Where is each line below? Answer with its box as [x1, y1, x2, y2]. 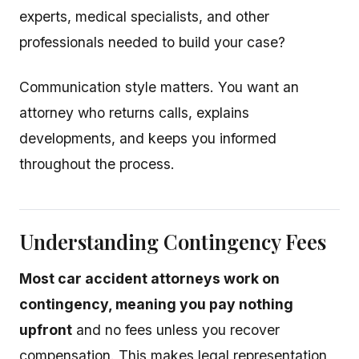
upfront [19, 321, 72, 338]
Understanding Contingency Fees [19, 228, 326, 255]
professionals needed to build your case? [19, 34, 285, 50]
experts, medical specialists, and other [19, 8, 269, 25]
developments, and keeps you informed [19, 130, 276, 147]
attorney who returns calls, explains [19, 104, 249, 121]
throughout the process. [19, 155, 175, 172]
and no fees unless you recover [72, 321, 280, 338]
